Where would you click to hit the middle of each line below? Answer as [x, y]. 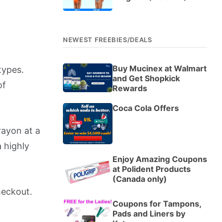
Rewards [130, 88]
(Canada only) [140, 179]
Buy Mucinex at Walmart [160, 68]
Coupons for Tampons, [157, 204]
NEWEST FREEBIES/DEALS [108, 39]
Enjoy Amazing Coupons [160, 159]
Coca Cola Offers [146, 108]
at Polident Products [152, 169]
